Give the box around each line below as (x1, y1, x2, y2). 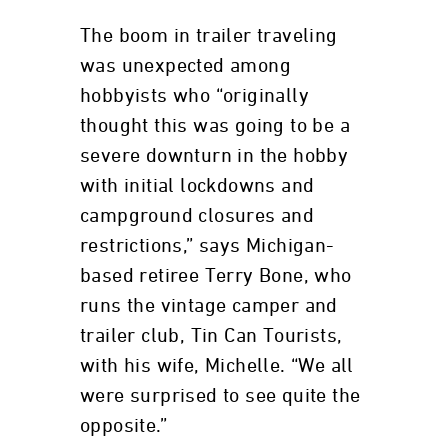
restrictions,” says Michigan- (80, 236, 335, 256)
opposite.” (80, 416, 168, 436)
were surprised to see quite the (80, 386, 361, 406)
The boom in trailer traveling (80, 26, 338, 46)
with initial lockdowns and (80, 176, 315, 196)
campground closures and (80, 206, 315, 226)
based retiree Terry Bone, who (80, 266, 352, 286)
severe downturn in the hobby (80, 146, 349, 166)
